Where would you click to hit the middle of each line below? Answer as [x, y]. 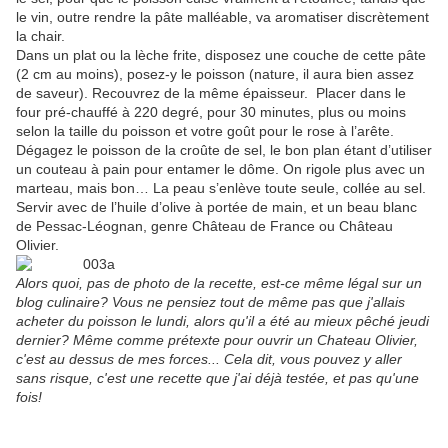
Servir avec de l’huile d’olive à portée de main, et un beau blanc [216, 207]
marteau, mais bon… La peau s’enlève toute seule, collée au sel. [221, 188]
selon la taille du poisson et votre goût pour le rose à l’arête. [205, 131]
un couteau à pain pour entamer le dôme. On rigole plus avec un [220, 169]
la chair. [40, 36]
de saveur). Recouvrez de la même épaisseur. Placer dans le [211, 93]
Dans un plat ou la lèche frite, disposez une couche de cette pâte [221, 55]
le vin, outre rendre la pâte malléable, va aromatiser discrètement [222, 17]
